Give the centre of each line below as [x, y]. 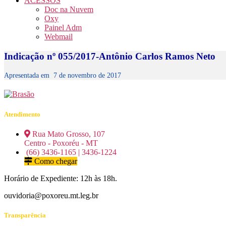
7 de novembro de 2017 [87, 75]
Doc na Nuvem [69, 9]
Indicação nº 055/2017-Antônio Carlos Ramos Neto [110, 56]
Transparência [25, 215]
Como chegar [55, 161]
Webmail [59, 37]
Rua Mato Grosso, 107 [68, 134]
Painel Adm [63, 27]
